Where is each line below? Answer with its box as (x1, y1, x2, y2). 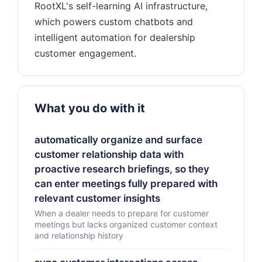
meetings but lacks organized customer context (35, 219, 218, 229)
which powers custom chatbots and (35, 16, 193, 27)
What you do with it (35, 101, 145, 115)
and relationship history (35, 230, 123, 240)
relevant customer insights (35, 192, 160, 204)
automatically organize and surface (35, 134, 202, 146)
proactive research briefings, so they (35, 163, 209, 175)
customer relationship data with (35, 149, 184, 160)
